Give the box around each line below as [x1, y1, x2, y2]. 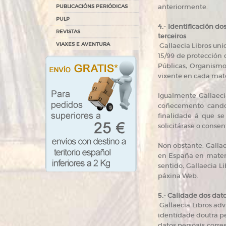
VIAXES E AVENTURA [56, 41, 110, 47]
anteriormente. [158, 3, 208, 11]
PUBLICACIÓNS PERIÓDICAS [56, 3, 128, 10]
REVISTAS [56, 28, 80, 35]
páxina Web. [158, 172, 198, 180]
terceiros [158, 32, 186, 40]
